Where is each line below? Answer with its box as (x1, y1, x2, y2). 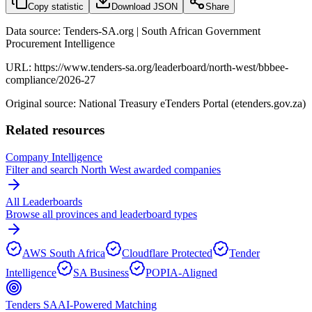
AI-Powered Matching (58, 299, 157, 311)
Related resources (6, 123, 104, 138)
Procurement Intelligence (6, 37, 115, 49)
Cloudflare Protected (122, 247, 212, 259)
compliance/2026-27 (6, 73, 95, 86)
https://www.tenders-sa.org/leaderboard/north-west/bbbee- (34, 61, 288, 73)
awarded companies (131, 164, 221, 175)
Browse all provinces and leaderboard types (6, 208, 197, 220)
